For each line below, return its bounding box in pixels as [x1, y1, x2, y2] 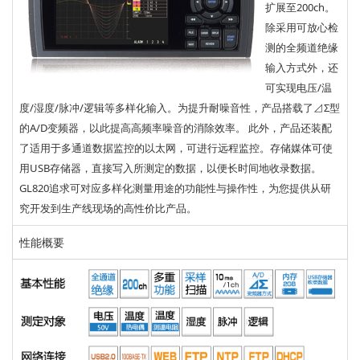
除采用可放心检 [265, 19, 338, 35]
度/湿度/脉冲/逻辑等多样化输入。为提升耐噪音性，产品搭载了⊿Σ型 [19, 100, 340, 115]
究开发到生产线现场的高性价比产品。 [19, 200, 197, 215]
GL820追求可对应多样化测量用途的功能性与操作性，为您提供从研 [19, 180, 331, 195]
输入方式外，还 [265, 59, 338, 75]
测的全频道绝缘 [265, 39, 338, 55]
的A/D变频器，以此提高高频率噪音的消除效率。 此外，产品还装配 [19, 120, 332, 135]
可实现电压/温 [265, 80, 332, 95]
